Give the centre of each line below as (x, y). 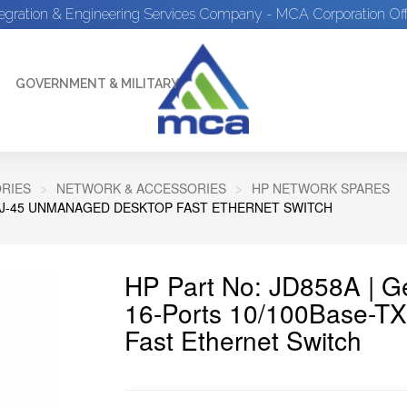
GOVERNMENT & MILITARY (97, 84)
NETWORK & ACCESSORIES (141, 188)
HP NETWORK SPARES (321, 188)
